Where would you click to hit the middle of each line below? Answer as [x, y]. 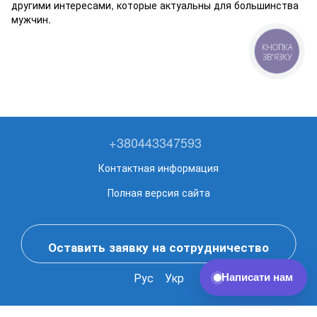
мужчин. [33, 19]
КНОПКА [277, 47]
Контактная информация [158, 168]
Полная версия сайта [158, 192]
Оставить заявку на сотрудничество [158, 247]
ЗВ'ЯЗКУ [277, 57]
